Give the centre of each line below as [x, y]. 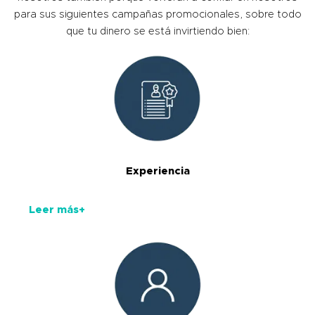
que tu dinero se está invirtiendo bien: [157, 31]
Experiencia [157, 171]
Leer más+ [57, 210]
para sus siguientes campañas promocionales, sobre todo [157, 14]
